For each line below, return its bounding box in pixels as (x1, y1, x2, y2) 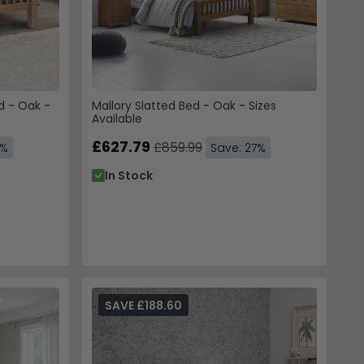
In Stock (105, 167, 154, 184)
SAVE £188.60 (105, 297, 183, 314)
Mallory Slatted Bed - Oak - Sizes (92, 97, 277, 114)
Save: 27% (210, 139, 266, 156)
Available (92, 110, 143, 127)
